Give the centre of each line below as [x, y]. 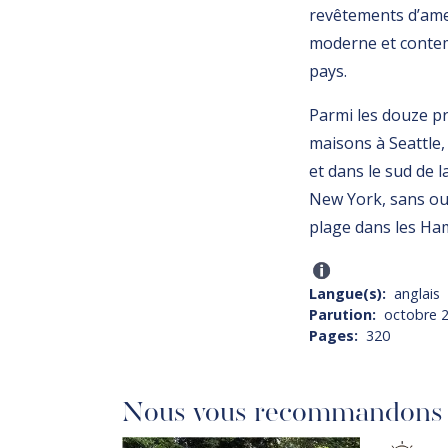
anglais [416, 294]
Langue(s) [346, 294]
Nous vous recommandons [282, 411]
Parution [341, 315]
